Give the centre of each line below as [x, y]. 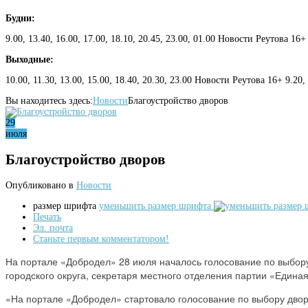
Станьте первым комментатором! [101, 239]
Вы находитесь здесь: [49, 100]
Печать [47, 217]
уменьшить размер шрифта [155, 206]
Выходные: [30, 59]
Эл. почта [53, 228]
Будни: [20, 18]
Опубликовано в [40, 186]
